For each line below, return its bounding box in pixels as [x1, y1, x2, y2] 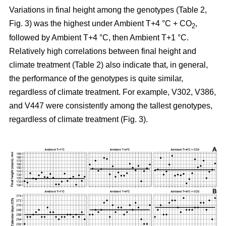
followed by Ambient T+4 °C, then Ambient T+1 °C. [9, 33, 189, 42]
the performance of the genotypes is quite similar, [9, 74, 183, 83]
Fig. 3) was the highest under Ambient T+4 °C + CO [9, 19, 192, 28]
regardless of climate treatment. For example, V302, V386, [9, 88, 216, 97]
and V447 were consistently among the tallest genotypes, [9, 101, 212, 110]
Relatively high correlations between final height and [9, 47, 196, 56]
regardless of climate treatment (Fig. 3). [9, 115, 148, 124]
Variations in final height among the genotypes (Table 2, [9, 6, 207, 15]
